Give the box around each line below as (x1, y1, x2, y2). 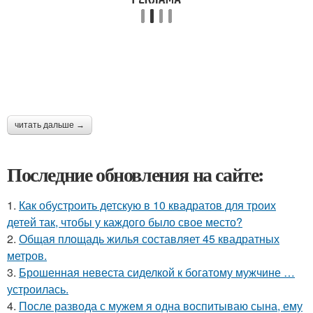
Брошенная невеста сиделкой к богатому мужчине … (19, 263, 295, 280)
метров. (7, 247, 47, 263)
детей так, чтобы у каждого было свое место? (7, 213, 242, 230)
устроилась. (7, 280, 68, 297)
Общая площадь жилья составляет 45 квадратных (19, 230, 279, 247)
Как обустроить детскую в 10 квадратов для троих (19, 196, 276, 213)
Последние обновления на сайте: (7, 159, 264, 189)
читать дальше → (15, 119, 85, 130)
